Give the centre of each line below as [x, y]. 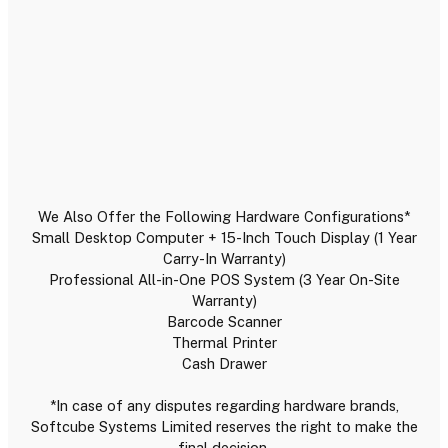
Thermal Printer [224, 342]
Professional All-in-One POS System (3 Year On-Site [224, 279]
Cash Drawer [224, 363]
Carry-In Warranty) [224, 258]
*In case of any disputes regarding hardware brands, [224, 405]
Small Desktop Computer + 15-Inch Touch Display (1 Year [224, 237]
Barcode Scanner [224, 321]
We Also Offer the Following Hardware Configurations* [224, 216]
